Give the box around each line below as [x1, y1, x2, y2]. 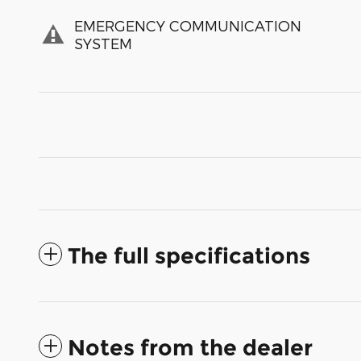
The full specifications [68, 242, 310, 269]
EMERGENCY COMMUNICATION [74, 17, 301, 35]
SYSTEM [74, 35, 132, 52]
